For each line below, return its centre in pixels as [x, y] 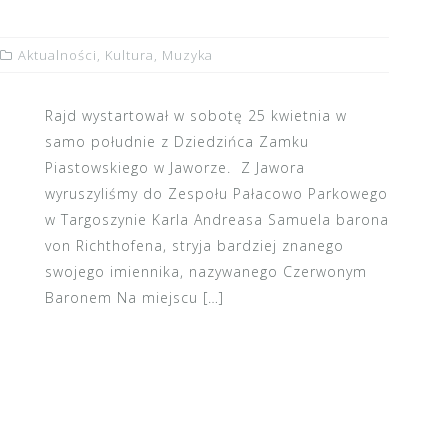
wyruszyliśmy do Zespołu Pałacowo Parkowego [216, 193]
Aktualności [57, 55]
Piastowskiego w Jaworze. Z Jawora [174, 167]
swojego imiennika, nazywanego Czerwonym [205, 271]
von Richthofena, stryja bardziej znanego [194, 245]
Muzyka [187, 55]
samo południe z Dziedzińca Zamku [176, 141]
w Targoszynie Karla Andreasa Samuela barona [216, 219]
